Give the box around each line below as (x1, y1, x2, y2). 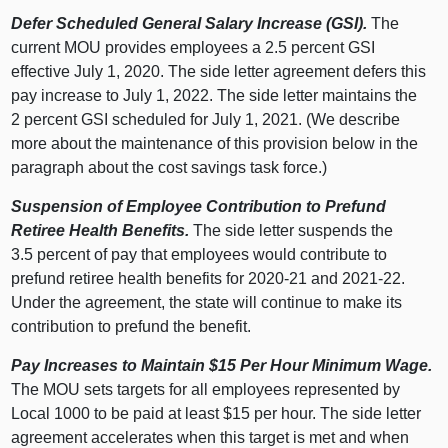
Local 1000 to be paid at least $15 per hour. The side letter (11, 405, 422, 423)
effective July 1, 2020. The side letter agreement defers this (11, 63, 427, 81)
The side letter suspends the (189, 222, 394, 240)
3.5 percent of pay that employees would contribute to (11, 246, 388, 264)
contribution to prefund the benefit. (11, 318, 252, 336)
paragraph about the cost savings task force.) (11, 159, 328, 177)
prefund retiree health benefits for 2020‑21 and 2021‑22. (11, 270, 406, 288)
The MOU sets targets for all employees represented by (11, 381, 401, 399)
